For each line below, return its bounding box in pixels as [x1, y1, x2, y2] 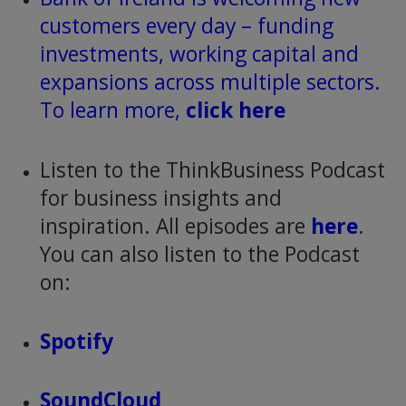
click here [185, 96, 285, 125]
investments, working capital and [39, 40, 359, 69]
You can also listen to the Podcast [39, 239, 360, 268]
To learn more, [39, 96, 186, 125]
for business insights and [39, 183, 282, 212]
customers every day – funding [39, 12, 333, 41]
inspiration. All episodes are [39, 211, 311, 240]
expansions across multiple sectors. [39, 68, 381, 97]
